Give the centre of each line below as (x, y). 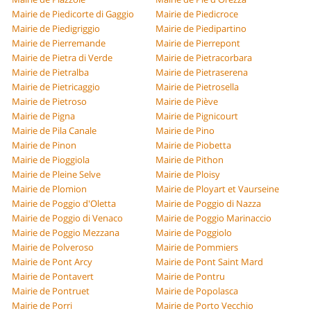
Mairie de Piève (187, 102)
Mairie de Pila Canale (54, 131)
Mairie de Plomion (50, 189)
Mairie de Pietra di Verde (62, 58)
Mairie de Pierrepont (198, 43)
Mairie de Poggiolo (194, 233)
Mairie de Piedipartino (201, 29)
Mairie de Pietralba (51, 73)
